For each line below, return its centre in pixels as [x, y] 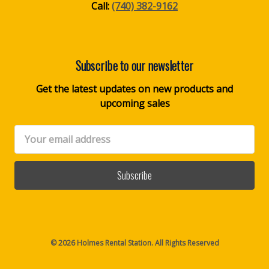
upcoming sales [134, 103]
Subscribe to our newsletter [134, 65]
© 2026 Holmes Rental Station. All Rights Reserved [134, 243]
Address [32, 147]
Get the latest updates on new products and [134, 89]
